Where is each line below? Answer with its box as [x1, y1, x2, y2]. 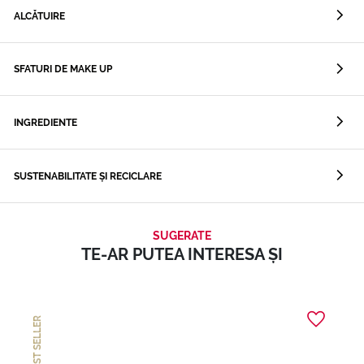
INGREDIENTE [14, 117, 77, 129]
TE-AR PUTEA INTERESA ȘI [81, 244, 283, 264]
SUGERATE [153, 228, 211, 242]
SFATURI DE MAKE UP [14, 63, 112, 76]
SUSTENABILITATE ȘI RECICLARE [14, 170, 162, 182]
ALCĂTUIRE [14, 10, 65, 22]
